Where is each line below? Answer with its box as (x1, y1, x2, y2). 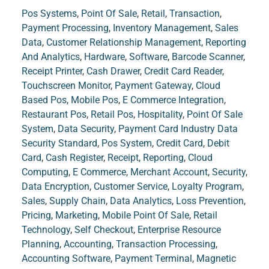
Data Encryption (21, 181, 89, 193)
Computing (21, 166, 68, 178)
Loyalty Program (171, 181, 242, 193)
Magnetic (196, 253, 236, 265)
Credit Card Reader (144, 65, 222, 77)
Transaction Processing (115, 238, 216, 250)
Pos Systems (21, 8, 77, 20)
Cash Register (45, 152, 103, 164)
